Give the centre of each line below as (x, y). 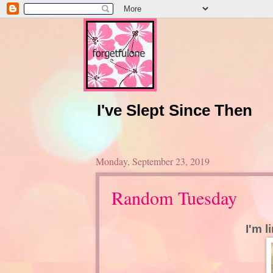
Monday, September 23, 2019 (152, 161)
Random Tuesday (174, 197)
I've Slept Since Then (174, 110)
